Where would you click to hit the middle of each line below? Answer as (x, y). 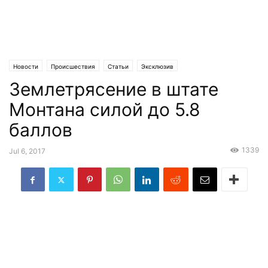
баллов (41, 130)
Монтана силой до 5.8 (105, 109)
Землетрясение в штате (114, 89)
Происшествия (73, 66)
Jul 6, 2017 (27, 151)
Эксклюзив (157, 66)
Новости (26, 66)
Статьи (118, 66)
